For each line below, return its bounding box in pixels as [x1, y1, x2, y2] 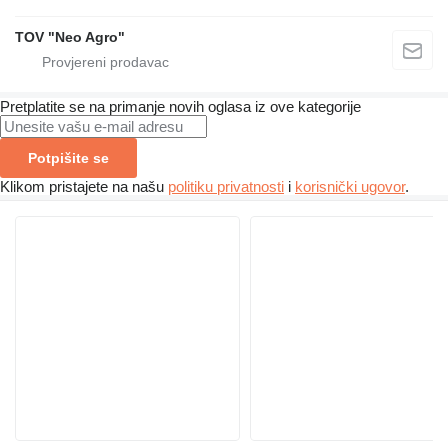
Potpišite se [28, 149, 109, 166]
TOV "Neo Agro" [15, 28, 125, 45]
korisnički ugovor [295, 177, 405, 195]
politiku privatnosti [168, 177, 284, 195]
